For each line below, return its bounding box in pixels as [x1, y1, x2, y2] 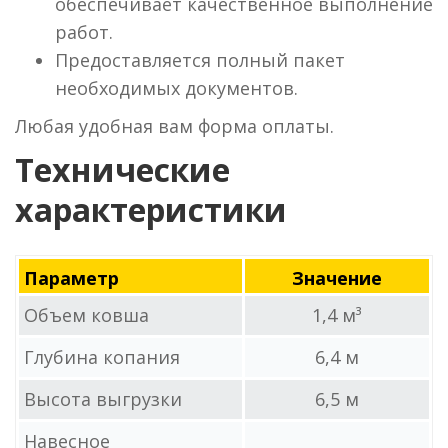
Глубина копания [24, 345, 180, 369]
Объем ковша [24, 303, 149, 327]
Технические [15, 148, 230, 191]
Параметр [24, 266, 119, 290]
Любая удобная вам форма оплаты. [15, 114, 334, 138]
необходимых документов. [55, 76, 298, 100]
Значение [292, 266, 382, 290]
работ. [55, 20, 113, 44]
